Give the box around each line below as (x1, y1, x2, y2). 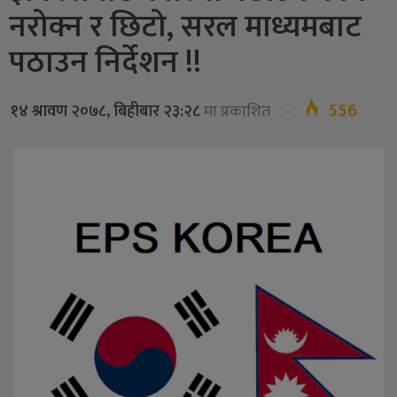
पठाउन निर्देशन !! (9, 36, 201, 90)
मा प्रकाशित (200, 98, 270, 126)
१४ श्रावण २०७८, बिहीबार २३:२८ (11, 98, 200, 126)
